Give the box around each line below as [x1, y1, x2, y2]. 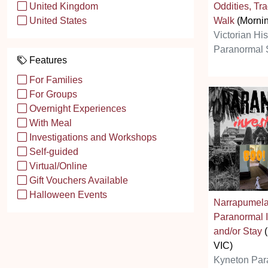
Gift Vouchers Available [27, 175, 128, 185]
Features [27, 55, 67, 65]
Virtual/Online [27, 161, 87, 171]
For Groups [27, 89, 77, 99]
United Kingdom [27, 1, 98, 11]
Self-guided [27, 147, 78, 157]
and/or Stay [214, 226, 262, 236]
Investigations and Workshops [27, 132, 157, 142]
